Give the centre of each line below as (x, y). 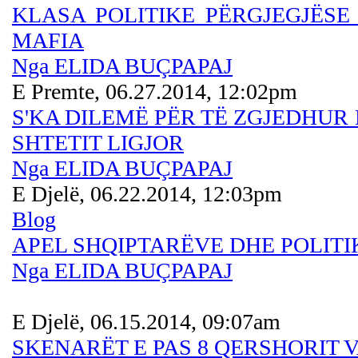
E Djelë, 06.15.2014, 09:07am (146, 322)
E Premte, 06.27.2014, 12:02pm (155, 91)
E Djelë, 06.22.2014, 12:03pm (147, 194)
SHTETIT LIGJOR (98, 143)
